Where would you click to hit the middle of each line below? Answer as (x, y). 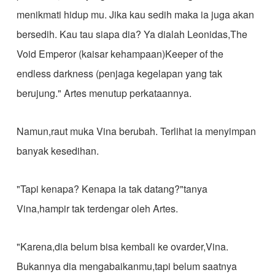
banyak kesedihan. (57, 151)
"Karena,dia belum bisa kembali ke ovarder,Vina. (122, 246)
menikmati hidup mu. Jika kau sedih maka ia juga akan (135, 14)
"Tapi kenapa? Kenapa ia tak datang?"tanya (112, 189)
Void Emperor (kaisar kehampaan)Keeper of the (120, 54)
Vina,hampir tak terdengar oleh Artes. (97, 208)
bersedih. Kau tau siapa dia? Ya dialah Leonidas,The (132, 34)
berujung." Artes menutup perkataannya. (104, 93)
